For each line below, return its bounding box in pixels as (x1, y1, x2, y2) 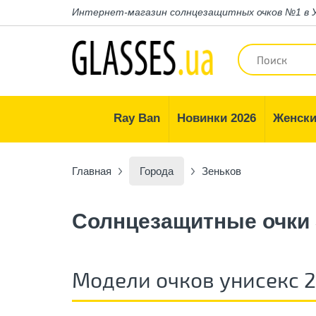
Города (140, 165, 174, 177)
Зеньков (202, 165, 241, 177)
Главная (72, 165, 111, 177)
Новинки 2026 (177, 111, 256, 125)
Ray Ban (114, 111, 160, 125)
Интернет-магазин (72, 6, 167, 18)
